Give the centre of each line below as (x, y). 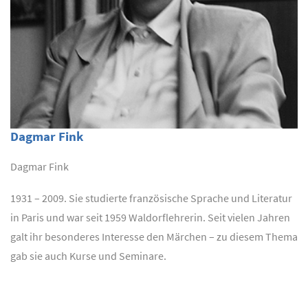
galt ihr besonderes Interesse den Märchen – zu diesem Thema (154, 236)
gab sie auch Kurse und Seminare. (88, 255)
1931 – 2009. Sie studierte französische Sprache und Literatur (151, 198)
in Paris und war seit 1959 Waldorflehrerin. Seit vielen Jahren (150, 217)
